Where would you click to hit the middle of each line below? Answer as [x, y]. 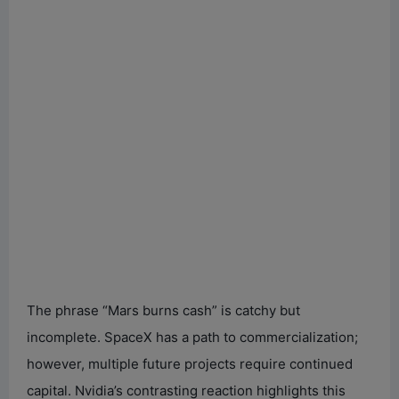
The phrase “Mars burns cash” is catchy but [163, 310]
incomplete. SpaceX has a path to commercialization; [192, 337]
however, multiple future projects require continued [190, 363]
